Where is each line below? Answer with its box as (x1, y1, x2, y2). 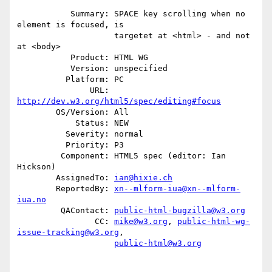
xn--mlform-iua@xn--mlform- (114, 184, 240, 194)
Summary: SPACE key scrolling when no (17, 9, 70, 19)
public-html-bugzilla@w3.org (114, 206, 245, 216)
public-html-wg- (177, 217, 250, 226)
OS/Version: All (17, 107, 56, 117)
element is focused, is (17, 20, 124, 30)
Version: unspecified (17, 64, 70, 73)
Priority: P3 (17, 140, 66, 150)
